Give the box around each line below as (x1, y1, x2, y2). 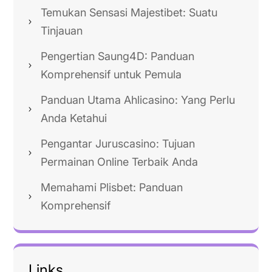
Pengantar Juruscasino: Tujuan (41, 137, 195, 150)
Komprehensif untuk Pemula (41, 68, 182, 81)
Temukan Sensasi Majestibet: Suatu (41, 6, 217, 19)
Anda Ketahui (41, 112, 107, 124)
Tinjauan (41, 24, 83, 37)
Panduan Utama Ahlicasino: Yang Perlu (41, 93, 235, 106)
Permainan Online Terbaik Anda (41, 155, 198, 168)
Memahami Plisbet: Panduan (41, 181, 183, 194)
